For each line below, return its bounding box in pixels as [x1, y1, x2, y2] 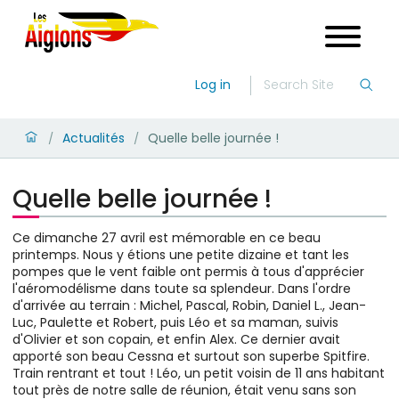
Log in [195, 76, 231, 94]
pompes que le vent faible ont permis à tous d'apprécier [12, 263, 364, 281]
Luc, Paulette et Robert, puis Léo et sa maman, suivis [12, 313, 338, 331]
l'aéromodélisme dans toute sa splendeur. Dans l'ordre [12, 280, 351, 297]
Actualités [62, 129, 125, 147]
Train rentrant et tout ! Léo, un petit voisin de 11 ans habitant [12, 364, 385, 382]
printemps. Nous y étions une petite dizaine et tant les [12, 246, 349, 264]
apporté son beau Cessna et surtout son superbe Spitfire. [12, 347, 370, 365]
